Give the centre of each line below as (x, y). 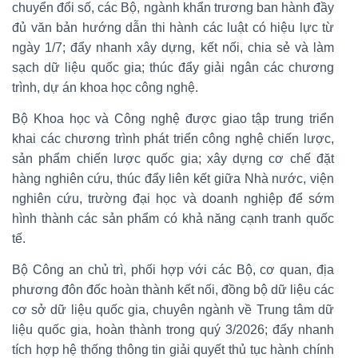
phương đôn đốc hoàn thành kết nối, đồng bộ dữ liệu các (173, 289)
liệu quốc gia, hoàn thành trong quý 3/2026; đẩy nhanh (173, 329)
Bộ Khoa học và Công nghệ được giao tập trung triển (173, 118)
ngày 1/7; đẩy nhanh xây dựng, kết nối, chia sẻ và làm (173, 47)
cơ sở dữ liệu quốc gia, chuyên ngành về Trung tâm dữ (173, 309)
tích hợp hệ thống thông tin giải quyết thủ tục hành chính (173, 349)
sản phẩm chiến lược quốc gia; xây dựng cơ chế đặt (173, 158)
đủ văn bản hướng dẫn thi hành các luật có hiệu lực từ (173, 27)
